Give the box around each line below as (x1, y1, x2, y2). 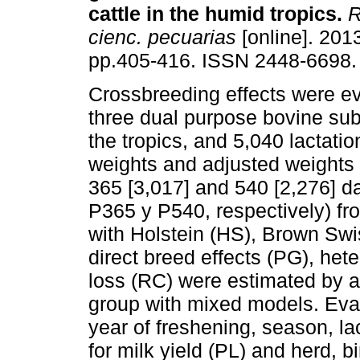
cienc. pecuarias (88, 26, 236, 49)
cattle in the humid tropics (88, 2, 337, 26)
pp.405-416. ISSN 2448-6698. (88, 49, 357, 72)
